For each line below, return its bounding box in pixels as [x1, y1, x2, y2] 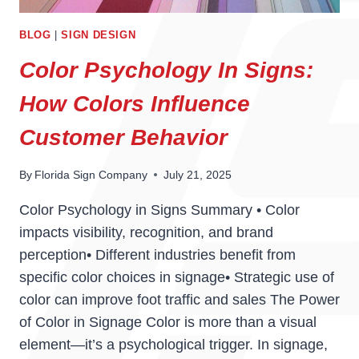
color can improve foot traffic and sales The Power [19, 291, 340, 308]
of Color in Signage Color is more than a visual [19, 313, 317, 330]
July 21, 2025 [163, 167, 232, 181]
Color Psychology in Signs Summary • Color [19, 201, 300, 218]
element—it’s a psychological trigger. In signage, [19, 336, 328, 353]
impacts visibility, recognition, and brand [19, 224, 273, 240]
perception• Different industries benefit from [19, 246, 296, 263]
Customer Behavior [19, 124, 228, 150]
